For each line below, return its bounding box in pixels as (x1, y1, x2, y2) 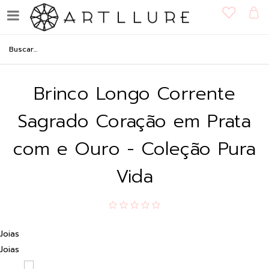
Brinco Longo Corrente (33, 80, 236, 107)
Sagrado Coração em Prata (17, 107, 252, 135)
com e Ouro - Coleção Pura (13, 135, 256, 163)
